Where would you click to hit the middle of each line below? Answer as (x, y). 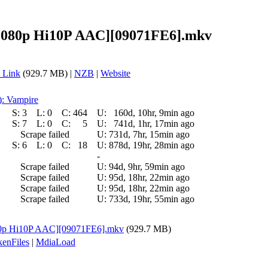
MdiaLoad (56, 242)
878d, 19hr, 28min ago (152, 145)
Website (115, 73)
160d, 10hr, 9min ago (154, 112)
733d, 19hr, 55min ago (152, 199)
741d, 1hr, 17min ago (154, 123)
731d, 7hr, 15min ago (149, 134)
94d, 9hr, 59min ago (147, 166)
